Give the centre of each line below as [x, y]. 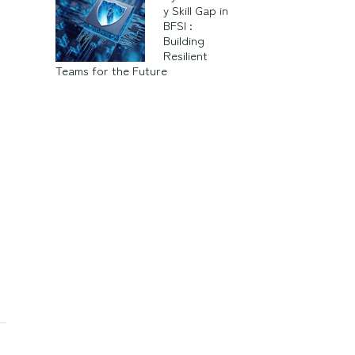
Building [183, 40]
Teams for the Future [111, 71]
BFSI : [177, 25]
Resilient [185, 55]
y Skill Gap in [195, 10]
